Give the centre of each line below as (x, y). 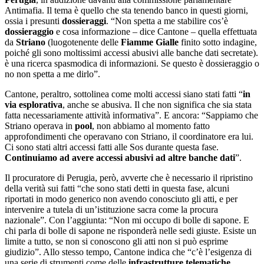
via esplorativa (34, 104)
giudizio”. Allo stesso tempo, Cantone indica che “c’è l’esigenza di (128, 252)
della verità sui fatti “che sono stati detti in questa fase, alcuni (117, 188)
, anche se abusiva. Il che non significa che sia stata (157, 104)
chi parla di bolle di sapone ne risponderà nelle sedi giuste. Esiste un (131, 230)
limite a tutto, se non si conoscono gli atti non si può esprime (116, 241)
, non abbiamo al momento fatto (151, 126)
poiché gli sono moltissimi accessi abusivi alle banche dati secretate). (131, 52)
